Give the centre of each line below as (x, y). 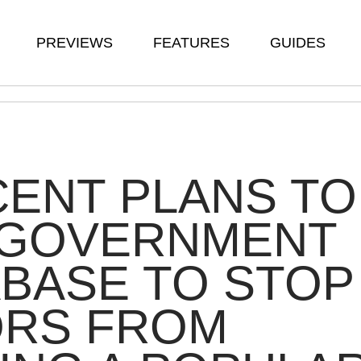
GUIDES (298, 43)
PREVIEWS (75, 43)
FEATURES (191, 43)
